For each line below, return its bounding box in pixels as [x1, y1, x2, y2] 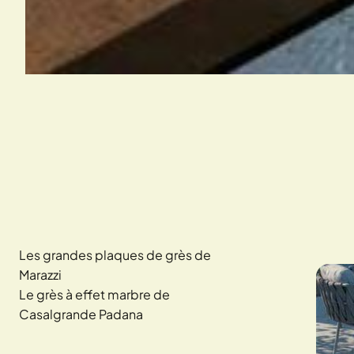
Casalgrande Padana [19, 306, 143, 322]
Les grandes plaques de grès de [19, 247, 211, 263]
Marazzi [19, 266, 62, 283]
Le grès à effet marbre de [19, 286, 170, 303]
